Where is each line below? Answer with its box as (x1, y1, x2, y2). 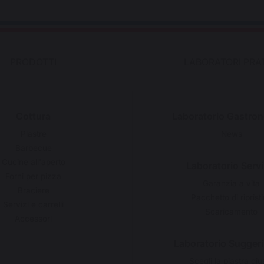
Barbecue (15, 143, 52, 153)
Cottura (16, 110, 51, 122)
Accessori (15, 213, 52, 223)
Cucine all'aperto (1, 157, 65, 167)
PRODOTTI (10, 55, 57, 68)
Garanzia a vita (203, 178, 260, 188)
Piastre (20, 128, 47, 138)
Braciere (17, 185, 49, 195)
